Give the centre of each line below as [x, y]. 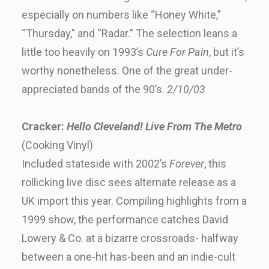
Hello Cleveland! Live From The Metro [154, 126]
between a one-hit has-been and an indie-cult [128, 257]
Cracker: [44, 126]
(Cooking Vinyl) [57, 145]
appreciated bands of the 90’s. [94, 89]
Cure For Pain [177, 52]
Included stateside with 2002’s [95, 164]
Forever [187, 164]
